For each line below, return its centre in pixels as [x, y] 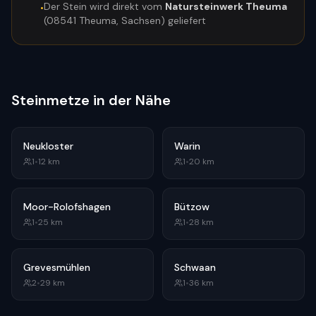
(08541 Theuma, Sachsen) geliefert [125, 20]
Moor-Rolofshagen [67, 207]
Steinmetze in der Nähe [91, 100]
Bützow [192, 207]
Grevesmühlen [57, 267]
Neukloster [48, 146]
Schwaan [195, 267]
